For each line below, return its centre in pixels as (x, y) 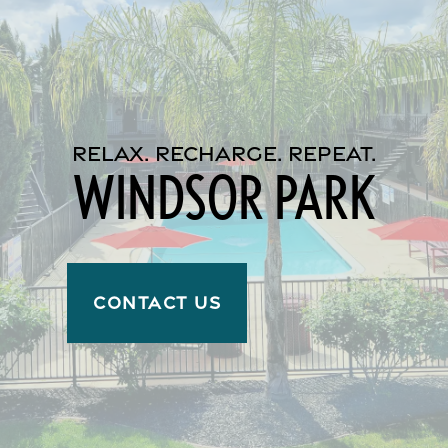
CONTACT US (157, 303)
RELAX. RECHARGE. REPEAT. (224, 153)
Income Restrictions (157, 76)
